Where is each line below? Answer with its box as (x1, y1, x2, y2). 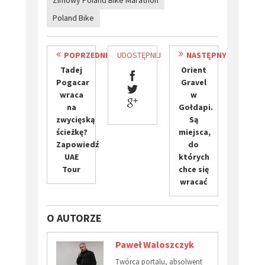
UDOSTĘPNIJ (117, 50, 161, 61)
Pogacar (56, 77, 89, 88)
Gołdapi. (178, 102, 213, 113)
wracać (179, 176, 208, 188)
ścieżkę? (56, 127, 88, 138)
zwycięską (56, 114, 95, 125)
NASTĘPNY (186, 50, 227, 61)
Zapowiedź (56, 139, 99, 150)
